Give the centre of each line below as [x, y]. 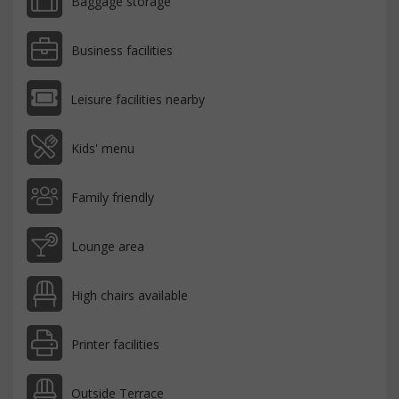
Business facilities [122, 51]
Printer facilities [115, 345]
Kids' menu [103, 149]
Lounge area [108, 247]
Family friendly [113, 198]
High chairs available [130, 296]
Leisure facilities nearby [138, 100]
